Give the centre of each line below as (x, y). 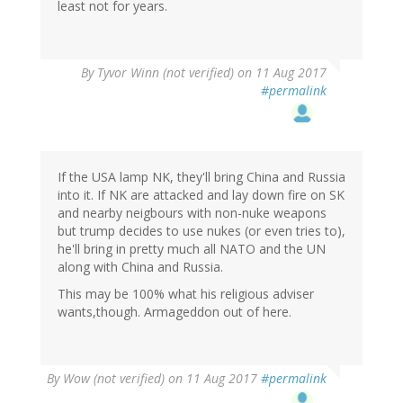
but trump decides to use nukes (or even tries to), (201, 231)
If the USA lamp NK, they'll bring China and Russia (201, 177)
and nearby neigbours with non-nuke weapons (192, 213)
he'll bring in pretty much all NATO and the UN (192, 249)
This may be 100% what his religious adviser (186, 294)
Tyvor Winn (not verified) (166, 73)
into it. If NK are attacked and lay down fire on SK (201, 195)
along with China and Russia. (140, 267)
